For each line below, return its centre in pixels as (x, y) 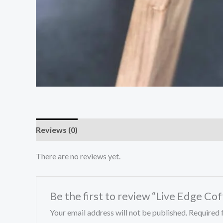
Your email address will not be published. (118, 213)
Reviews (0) (57, 130)
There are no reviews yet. (78, 156)
